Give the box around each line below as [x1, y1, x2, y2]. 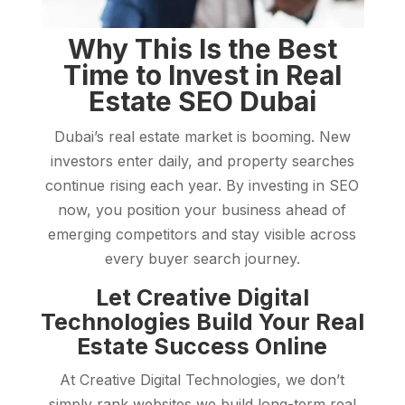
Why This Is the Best [67, 33, 337, 66]
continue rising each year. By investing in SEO [45, 176, 360, 195]
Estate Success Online [77, 333, 328, 361]
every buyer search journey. [104, 250, 300, 268]
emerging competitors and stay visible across [48, 225, 357, 244]
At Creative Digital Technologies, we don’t [60, 371, 345, 390]
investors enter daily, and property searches [50, 152, 354, 171]
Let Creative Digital [95, 284, 309, 312]
